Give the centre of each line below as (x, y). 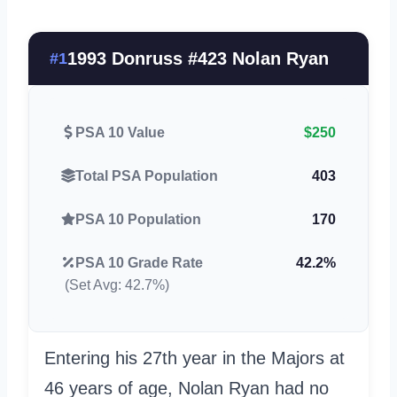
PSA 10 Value (120, 132)
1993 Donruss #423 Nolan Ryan (198, 58)
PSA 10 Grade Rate (139, 262)
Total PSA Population (147, 175)
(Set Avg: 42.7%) (117, 284)
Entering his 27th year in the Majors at (195, 358)
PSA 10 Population (138, 219)
